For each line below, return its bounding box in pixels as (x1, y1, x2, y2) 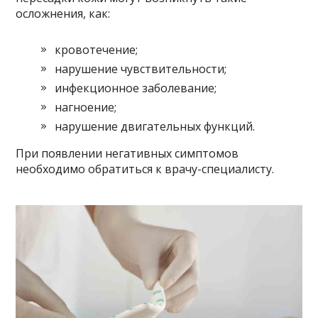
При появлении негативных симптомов (16, 145, 239, 161)
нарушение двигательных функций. (55, 118, 256, 134)
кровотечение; (55, 41, 138, 57)
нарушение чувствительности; (55, 60, 227, 77)
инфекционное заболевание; (55, 79, 217, 96)
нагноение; (55, 99, 117, 115)
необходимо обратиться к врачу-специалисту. (16, 160, 275, 177)
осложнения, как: (16, 5, 111, 21)
